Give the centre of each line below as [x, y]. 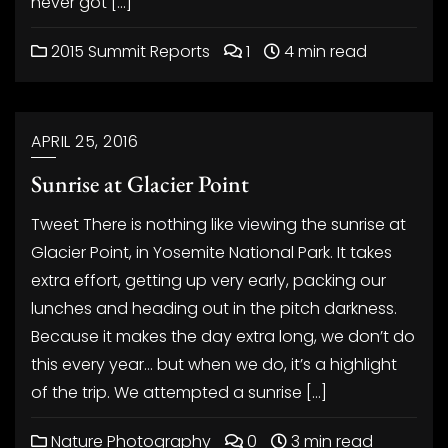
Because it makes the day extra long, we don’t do [223, 336]
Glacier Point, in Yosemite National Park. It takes [211, 252]
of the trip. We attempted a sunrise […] [179, 392]
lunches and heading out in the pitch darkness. [214, 308]
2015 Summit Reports [128, 51]
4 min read [323, 51]
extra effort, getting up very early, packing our [208, 280]
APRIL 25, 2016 [84, 141]
